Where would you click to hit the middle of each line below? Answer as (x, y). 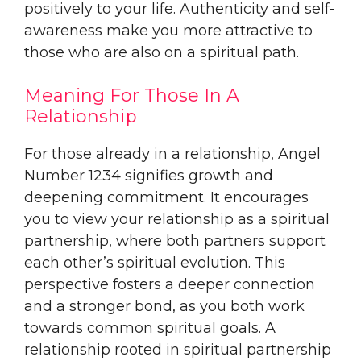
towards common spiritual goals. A (150, 328)
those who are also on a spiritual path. (162, 52)
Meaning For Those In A (132, 95)
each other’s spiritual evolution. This (155, 262)
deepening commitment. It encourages (166, 197)
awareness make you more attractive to (168, 30)
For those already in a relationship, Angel (172, 154)
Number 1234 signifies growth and (149, 175)
